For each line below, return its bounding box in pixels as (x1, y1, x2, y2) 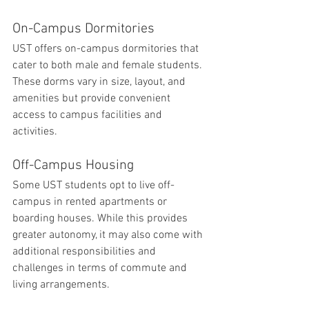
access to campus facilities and (12, 108, 165, 122)
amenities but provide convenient (12, 92, 173, 106)
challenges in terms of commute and (12, 261, 190, 275)
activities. (12, 125, 57, 139)
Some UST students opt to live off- (12, 179, 175, 192)
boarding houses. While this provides (12, 212, 190, 226)
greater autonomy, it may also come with (12, 228, 206, 242)
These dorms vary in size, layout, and (12, 75, 188, 89)
